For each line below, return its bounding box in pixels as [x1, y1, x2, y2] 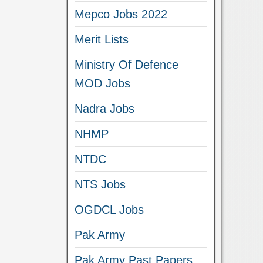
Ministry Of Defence [75, 58, 179, 71]
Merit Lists [75, 33, 129, 46]
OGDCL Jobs [75, 203, 144, 216]
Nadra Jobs [75, 102, 135, 115]
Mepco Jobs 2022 [75, 8, 168, 21]
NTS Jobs [75, 178, 126, 191]
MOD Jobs [75, 77, 131, 90]
